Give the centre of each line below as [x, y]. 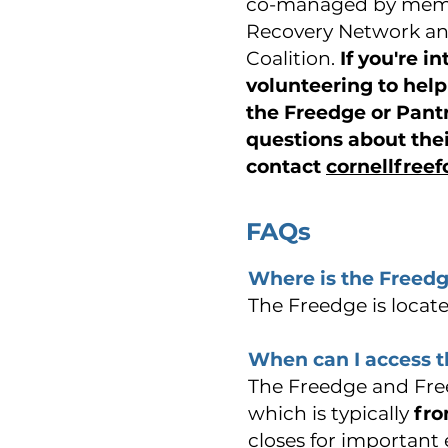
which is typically [331, 413]
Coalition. [293, 58]
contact [286, 166]
